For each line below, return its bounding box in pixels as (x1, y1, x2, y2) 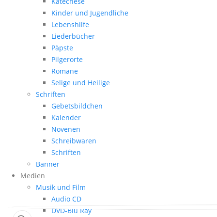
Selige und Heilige (51, 78, 110, 88)
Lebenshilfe (51, 20, 89, 30)
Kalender (51, 113, 81, 123)
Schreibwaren (51, 136, 96, 146)
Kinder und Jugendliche (51, 8, 128, 18)
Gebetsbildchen (51, 101, 103, 111)
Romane (51, 66, 78, 76)
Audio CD (51, 194, 81, 204)
